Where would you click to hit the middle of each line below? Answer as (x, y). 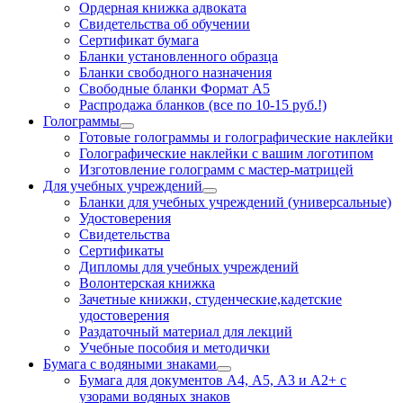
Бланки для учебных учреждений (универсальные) (235, 201)
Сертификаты (121, 250)
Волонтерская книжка (147, 282)
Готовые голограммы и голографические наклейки (236, 137)
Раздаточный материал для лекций (186, 331)
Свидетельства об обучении (165, 23)
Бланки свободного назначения (175, 72)
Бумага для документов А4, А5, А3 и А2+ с (213, 380)
